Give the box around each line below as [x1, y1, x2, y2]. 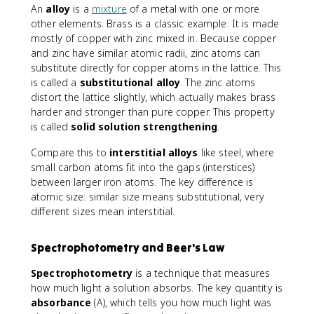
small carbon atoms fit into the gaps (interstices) [31, 161, 255, 174]
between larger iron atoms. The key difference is [31, 175, 254, 189]
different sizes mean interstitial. [31, 205, 175, 218]
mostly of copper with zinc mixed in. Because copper [31, 32, 276, 45]
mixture [91, 2, 127, 15]
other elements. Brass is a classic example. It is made [31, 17, 280, 30]
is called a [31, 76, 80, 89]
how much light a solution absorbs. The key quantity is [31, 281, 283, 294]
